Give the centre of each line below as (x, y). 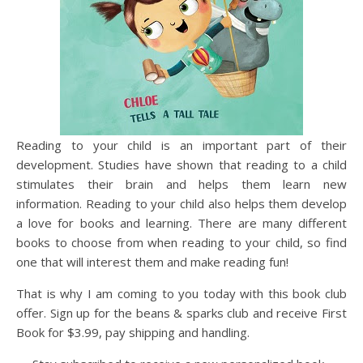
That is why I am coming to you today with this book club (181, 293)
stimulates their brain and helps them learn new (181, 184)
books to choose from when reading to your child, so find (181, 242)
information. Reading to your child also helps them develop (181, 203)
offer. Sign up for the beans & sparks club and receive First (181, 312)
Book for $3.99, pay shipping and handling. (133, 332)
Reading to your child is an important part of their (181, 145)
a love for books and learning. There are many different (181, 222)
